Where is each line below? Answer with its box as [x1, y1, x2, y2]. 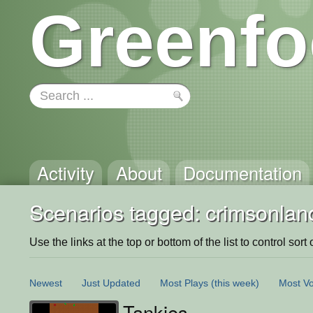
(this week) [211, 277, 259, 289]
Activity [37, 160, 95, 185]
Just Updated [82, 277, 140, 289]
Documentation [182, 160, 302, 185]
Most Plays [160, 277, 208, 289]
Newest [29, 277, 62, 289]
